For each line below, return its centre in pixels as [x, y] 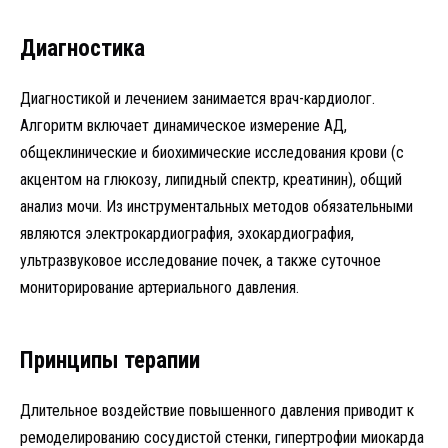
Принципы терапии [110, 360]
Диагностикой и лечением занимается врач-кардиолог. [197, 98]
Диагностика [82, 48]
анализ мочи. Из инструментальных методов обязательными [216, 206]
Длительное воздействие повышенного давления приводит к [217, 410]
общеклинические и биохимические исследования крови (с [212, 152]
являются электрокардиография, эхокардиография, [187, 233]
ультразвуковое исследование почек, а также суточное [200, 260]
